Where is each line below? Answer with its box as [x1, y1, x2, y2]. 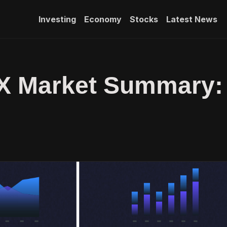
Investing [38, 14, 76, 24]
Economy [84, 14, 122, 24]
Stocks [129, 14, 158, 24]
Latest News [166, 14, 217, 24]
